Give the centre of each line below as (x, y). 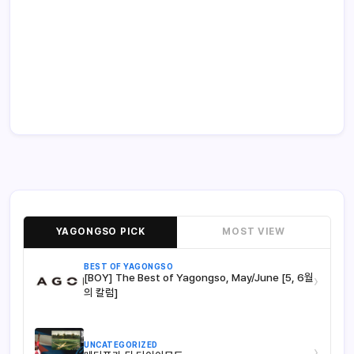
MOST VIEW (254, 231)
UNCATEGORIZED (121, 345)
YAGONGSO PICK (100, 231)
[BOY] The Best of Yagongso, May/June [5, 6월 (199, 277)
